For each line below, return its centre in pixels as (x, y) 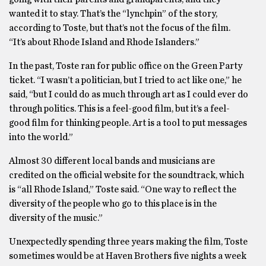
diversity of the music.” (56, 218)
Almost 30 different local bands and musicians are (112, 161)
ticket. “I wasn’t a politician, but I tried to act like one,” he (125, 80)
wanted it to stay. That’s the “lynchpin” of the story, (113, 14)
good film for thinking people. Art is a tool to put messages (128, 123)
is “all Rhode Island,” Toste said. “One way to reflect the (123, 189)
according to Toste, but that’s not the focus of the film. (120, 28)
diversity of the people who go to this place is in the (113, 204)
